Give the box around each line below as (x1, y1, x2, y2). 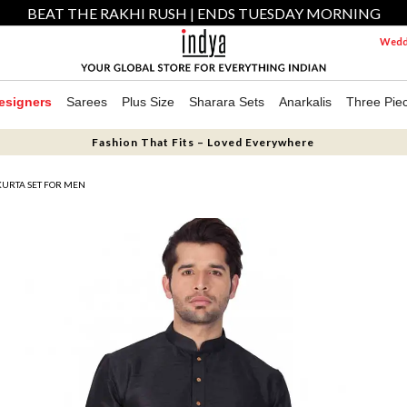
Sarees (66, 94, 107, 109)
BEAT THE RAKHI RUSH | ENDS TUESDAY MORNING (26, 5, 381, 22)
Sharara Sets (189, 94, 264, 109)
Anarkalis (279, 94, 332, 109)
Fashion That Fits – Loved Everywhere (92, 135, 315, 149)
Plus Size (122, 94, 174, 109)
